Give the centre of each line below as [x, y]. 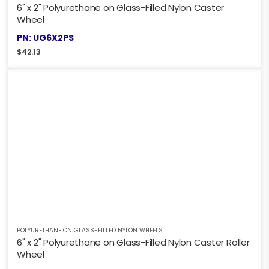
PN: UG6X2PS [45, 38]
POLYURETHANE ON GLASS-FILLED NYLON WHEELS [90, 231]
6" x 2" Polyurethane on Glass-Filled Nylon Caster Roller [133, 243]
